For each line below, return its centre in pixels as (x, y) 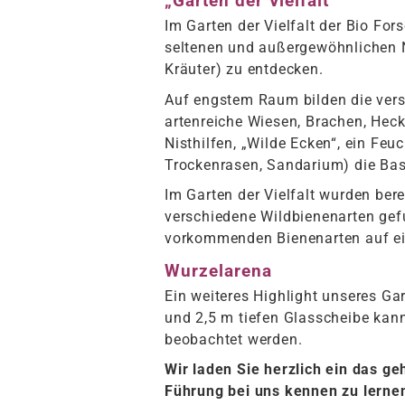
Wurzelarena (218, 270)
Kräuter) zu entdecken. (244, 70)
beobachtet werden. (234, 339)
